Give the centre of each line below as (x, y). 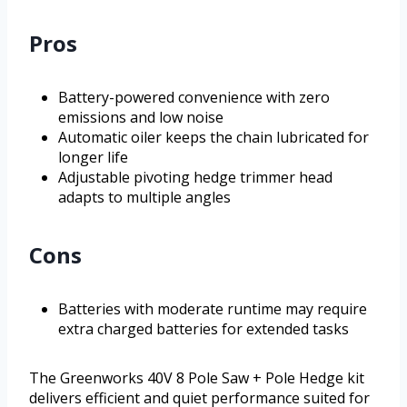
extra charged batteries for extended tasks (203, 329)
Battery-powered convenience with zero (194, 98)
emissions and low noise (141, 118)
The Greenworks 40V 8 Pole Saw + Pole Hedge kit (197, 378)
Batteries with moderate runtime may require (213, 309)
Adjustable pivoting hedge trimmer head (195, 178)
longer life (93, 158)
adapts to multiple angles (144, 198)
